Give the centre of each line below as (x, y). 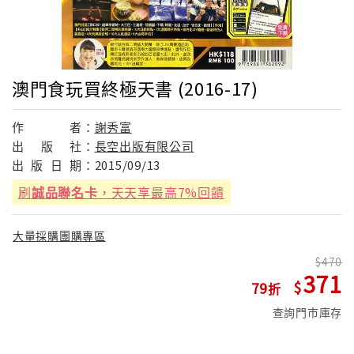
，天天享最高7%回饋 (161, 192)
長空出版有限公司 (144, 145)
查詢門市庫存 (307, 313)
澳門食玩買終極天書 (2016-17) (135, 87)
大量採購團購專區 (59, 236)
